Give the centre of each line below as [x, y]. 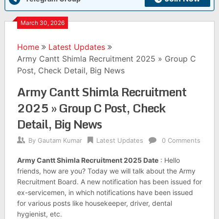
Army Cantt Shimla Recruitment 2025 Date [88, 160]
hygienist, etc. [39, 214]
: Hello [169, 160]
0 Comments [181, 140]
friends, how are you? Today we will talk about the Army [106, 171]
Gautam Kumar [60, 140]
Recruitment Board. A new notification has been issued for [109, 182]
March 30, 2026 [42, 23]
